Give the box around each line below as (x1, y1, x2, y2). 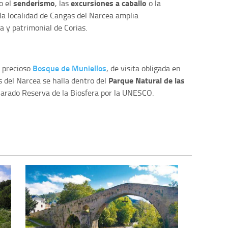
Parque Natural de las (108, 74, 185, 86)
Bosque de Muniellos (33, 62, 106, 74)
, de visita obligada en (106, 62, 181, 74)
